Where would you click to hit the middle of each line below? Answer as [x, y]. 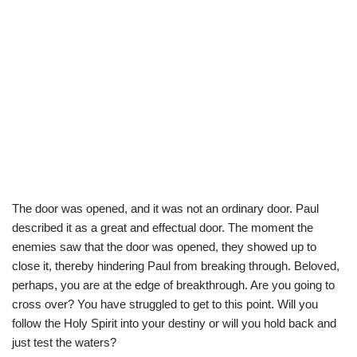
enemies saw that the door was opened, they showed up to [164, 246]
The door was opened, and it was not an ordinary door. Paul [165, 208]
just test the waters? [64, 342]
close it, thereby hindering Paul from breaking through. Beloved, [176, 265]
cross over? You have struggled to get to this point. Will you [165, 304]
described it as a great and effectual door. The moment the [163, 227]
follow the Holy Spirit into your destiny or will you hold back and [174, 323]
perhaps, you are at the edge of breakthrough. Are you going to [173, 284]
